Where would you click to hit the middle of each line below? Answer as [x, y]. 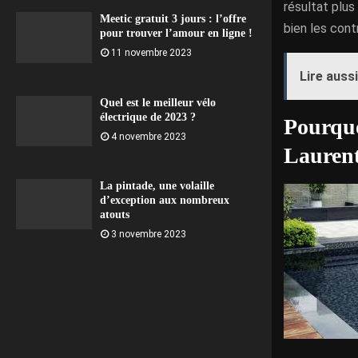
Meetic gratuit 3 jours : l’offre [173, 19]
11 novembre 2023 [151, 53]
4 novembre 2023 [149, 136]
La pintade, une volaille [157, 186]
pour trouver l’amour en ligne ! [176, 34]
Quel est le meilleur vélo [158, 102]
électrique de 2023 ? [148, 117]
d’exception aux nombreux [165, 201]
